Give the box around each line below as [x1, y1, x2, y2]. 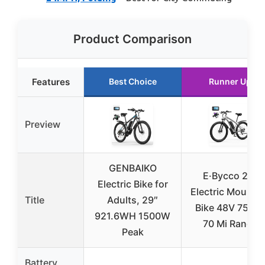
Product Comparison [73, 31, 192, 46]
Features [31, 76, 70, 88]
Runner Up [209, 76, 251, 86]
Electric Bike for [97, 177, 168, 190]
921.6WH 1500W [95, 209, 170, 222]
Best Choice [108, 76, 157, 86]
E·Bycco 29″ [202, 169, 258, 182]
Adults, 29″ [107, 193, 158, 206]
